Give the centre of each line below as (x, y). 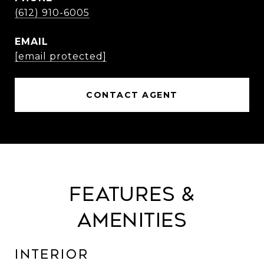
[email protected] (61, 56)
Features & (132, 194)
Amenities (132, 220)
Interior (52, 255)
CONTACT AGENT (132, 95)
